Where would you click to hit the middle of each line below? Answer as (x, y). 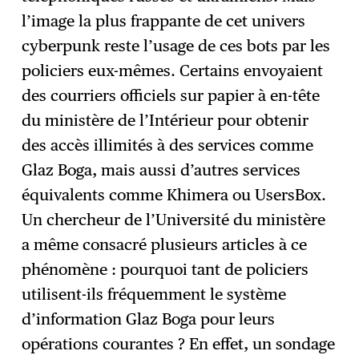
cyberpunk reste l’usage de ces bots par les (176, 46)
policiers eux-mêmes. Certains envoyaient (173, 71)
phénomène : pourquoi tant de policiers (165, 270)
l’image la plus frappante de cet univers (164, 21)
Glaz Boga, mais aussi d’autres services (161, 170)
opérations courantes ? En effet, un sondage (179, 344)
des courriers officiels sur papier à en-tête (171, 96)
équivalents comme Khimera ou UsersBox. (174, 195)
